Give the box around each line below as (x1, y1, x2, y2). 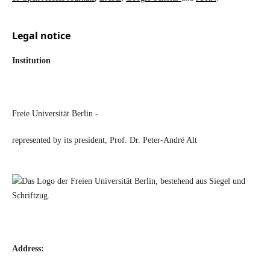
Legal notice (11, 29, 71, 43)
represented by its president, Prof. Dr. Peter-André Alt (11, 136, 197, 145)
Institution (11, 56, 51, 66)
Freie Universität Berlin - (11, 109, 98, 119)
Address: (11, 244, 44, 254)
